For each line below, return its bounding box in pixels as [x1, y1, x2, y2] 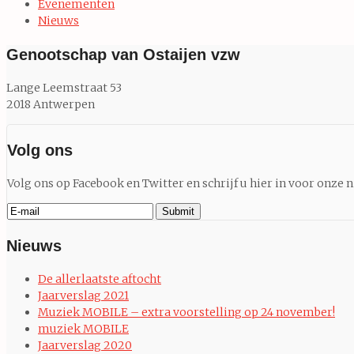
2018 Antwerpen [6, 96, 95, 111]
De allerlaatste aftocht [38, 271, 161, 286]
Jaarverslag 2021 [38, 288, 129, 303]
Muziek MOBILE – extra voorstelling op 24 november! [38, 304, 335, 319]
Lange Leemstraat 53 [6, 80, 122, 95]
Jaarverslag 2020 [38, 337, 132, 352]
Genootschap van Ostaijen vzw [6, 45, 240, 63]
